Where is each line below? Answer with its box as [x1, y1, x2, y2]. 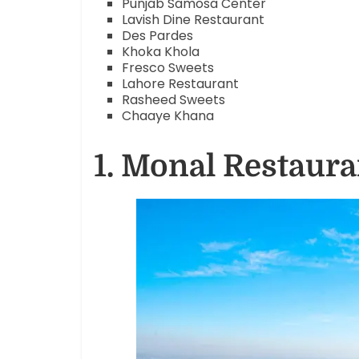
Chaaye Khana [122, 106, 214, 125]
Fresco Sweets [122, 58, 214, 77]
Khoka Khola [122, 42, 200, 61]
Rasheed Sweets [122, 90, 225, 109]
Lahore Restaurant [122, 74, 239, 93]
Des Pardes [122, 26, 193, 45]
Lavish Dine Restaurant [122, 10, 264, 29]
